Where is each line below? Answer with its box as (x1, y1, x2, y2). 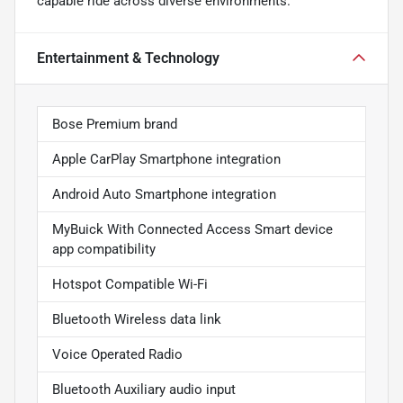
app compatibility (52, 241, 156, 258)
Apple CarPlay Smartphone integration (52, 151, 281, 168)
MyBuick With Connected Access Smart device (52, 221, 333, 238)
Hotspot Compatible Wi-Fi (52, 276, 208, 293)
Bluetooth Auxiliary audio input (52, 381, 236, 399)
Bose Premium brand (52, 116, 177, 133)
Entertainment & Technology (37, 49, 219, 67)
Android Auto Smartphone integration (52, 186, 276, 203)
